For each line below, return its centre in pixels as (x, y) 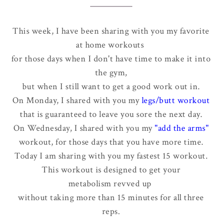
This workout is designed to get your (111, 170)
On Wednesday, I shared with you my (84, 128)
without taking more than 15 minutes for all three (111, 197)
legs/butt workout (176, 100)
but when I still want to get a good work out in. (111, 86)
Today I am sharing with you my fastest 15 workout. (111, 156)
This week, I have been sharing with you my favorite (111, 31)
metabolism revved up (111, 184)
